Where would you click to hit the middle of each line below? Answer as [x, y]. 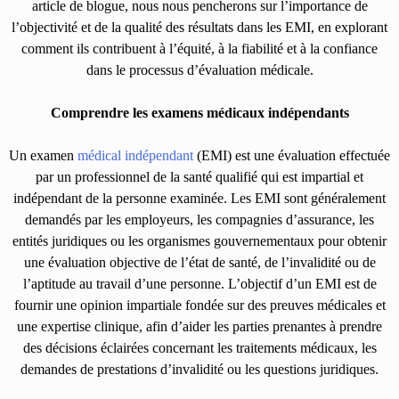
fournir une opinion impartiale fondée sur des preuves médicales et [199, 305]
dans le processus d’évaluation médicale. [199, 69]
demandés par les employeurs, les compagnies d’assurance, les [199, 219]
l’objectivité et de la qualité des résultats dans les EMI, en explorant [199, 27]
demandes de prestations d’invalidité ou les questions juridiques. [199, 369]
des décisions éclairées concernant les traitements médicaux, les [199, 347]
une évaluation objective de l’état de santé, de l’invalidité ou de [199, 262]
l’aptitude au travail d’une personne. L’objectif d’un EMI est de [199, 283]
